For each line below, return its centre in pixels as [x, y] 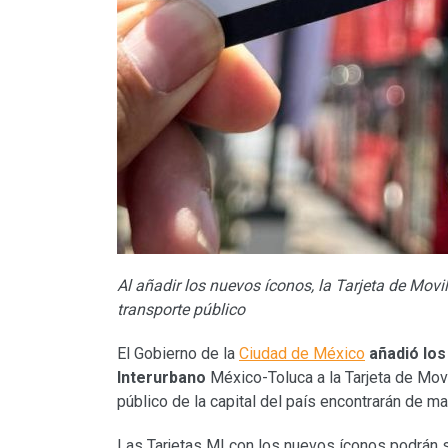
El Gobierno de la [178, 354]
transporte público [181, 310]
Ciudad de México [302, 354]
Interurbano [161, 378]
